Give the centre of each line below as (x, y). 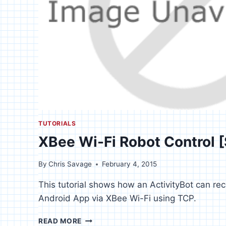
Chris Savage (70, 164)
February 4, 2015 (130, 164)
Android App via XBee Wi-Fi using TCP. (117, 199)
